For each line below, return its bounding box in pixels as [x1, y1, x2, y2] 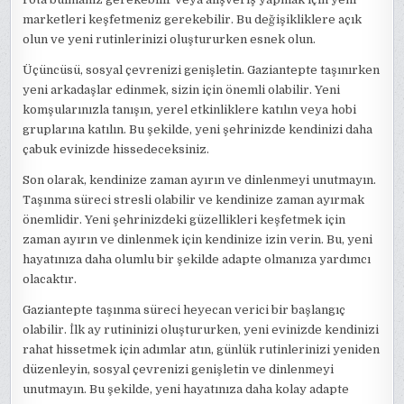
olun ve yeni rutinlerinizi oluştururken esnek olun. [23, 32, 317, 46]
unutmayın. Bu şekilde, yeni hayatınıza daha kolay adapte [23, 381, 350, 396]
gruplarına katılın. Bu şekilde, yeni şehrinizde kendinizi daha [23, 122, 373, 136]
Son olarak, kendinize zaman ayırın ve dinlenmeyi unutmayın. [23, 172, 377, 187]
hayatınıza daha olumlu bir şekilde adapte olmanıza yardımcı [23, 252, 372, 266]
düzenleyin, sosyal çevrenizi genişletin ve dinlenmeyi [23, 362, 335, 376]
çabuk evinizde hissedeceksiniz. [23, 142, 210, 156]
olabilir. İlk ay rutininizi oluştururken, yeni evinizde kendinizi [23, 322, 380, 336]
